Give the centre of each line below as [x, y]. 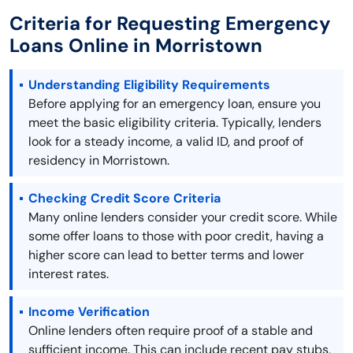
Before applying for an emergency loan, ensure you [175, 104]
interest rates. [69, 274]
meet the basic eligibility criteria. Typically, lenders [175, 123]
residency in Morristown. [99, 161]
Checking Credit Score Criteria [124, 199]
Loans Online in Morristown [136, 46]
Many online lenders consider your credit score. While [183, 217]
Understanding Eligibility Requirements [149, 85]
